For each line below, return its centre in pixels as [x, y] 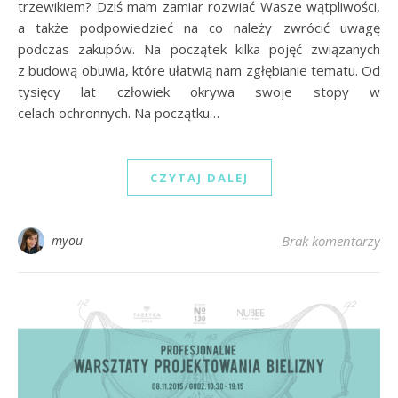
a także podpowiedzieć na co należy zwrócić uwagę [199, 28]
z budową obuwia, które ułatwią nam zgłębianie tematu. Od [199, 71]
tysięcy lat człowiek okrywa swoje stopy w [199, 92]
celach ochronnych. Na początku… [119, 113]
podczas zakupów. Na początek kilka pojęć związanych [199, 49]
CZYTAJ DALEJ [199, 178]
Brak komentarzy [331, 241]
